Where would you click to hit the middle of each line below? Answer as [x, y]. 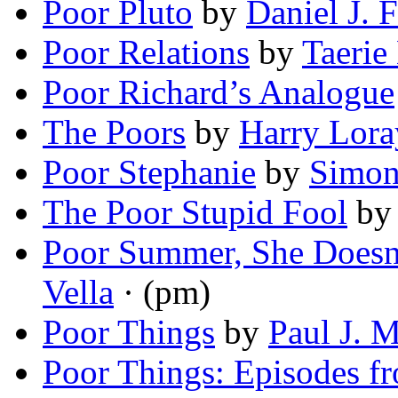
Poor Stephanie [149, 172]
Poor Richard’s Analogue [219, 92]
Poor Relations [146, 52]
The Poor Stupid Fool [195, 212]
